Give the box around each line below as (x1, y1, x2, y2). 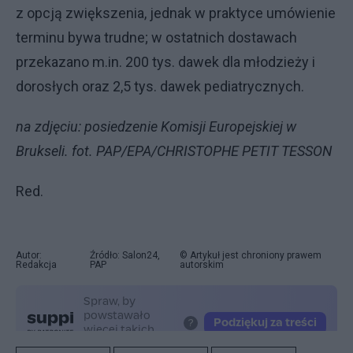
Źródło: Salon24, (89, 250, 160, 261)
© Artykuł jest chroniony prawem (180, 250, 322, 261)
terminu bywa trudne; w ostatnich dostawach (16, 29, 297, 46)
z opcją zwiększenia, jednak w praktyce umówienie (16, 5, 336, 21)
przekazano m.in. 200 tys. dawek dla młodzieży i (16, 54, 315, 70)
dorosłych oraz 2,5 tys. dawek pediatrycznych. (16, 78, 304, 95)
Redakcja (16, 259, 57, 270)
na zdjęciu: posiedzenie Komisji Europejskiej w (16, 118, 296, 135)
